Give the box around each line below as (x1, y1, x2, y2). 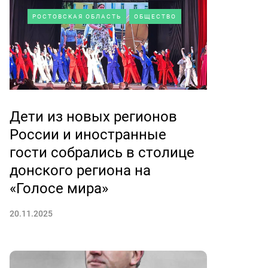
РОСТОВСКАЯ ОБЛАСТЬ (32, 13, 121, 20)
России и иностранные (10, 126, 166, 143)
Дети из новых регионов (10, 108, 177, 125)
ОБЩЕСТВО (134, 13, 176, 20)
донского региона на (10, 162, 151, 179)
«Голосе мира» (10, 180, 108, 197)
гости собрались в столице (10, 144, 194, 161)
